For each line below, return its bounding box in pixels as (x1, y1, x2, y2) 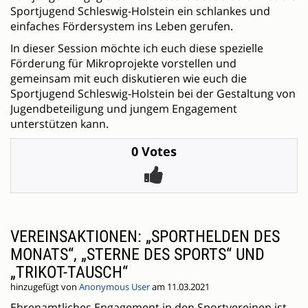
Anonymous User (79, 281, 150, 294)
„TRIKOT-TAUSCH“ (10, 263, 128, 283)
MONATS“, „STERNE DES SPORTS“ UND (10, 245, 265, 265)
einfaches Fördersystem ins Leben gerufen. (10, 19, 233, 34)
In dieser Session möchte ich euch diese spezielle (10, 41, 263, 56)
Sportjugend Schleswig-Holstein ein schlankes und (10, 3, 270, 19)
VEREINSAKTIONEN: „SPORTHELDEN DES (10, 227, 280, 247)
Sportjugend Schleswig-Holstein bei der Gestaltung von (10, 86, 296, 102)
